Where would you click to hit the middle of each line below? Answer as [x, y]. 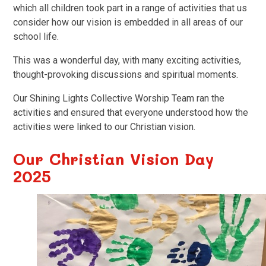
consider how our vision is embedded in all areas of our [128, 22]
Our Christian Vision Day [114, 159]
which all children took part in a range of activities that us [130, 8]
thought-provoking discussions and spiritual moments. [128, 74]
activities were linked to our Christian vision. [107, 126]
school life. [39, 36]
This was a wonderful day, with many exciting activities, [127, 60]
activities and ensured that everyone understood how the [131, 112]
